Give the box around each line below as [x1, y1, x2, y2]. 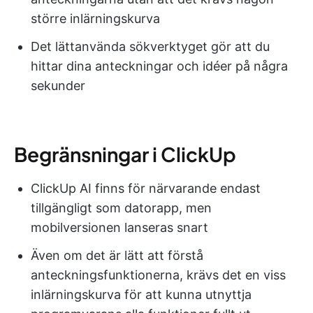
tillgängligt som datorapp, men [31, 201, 212, 216]
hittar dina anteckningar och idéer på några [31, 59, 288, 74]
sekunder [31, 78, 85, 94]
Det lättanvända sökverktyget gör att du [31, 39, 270, 54]
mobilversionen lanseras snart [31, 220, 208, 235]
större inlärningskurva [31, 11, 160, 27]
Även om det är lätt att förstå [31, 248, 203, 263]
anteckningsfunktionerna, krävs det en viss [31, 268, 286, 283]
